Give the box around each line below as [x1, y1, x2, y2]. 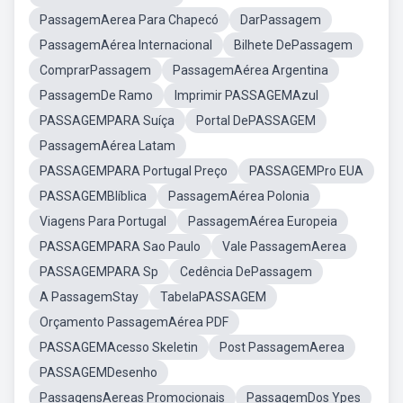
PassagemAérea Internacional [40, 38, 212, 52]
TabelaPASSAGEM [160, 290, 266, 304]
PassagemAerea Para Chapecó [40, 13, 219, 27]
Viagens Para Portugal [40, 214, 166, 228]
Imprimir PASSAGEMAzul [175, 88, 318, 103]
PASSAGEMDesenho [40, 365, 157, 380]
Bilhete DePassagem [234, 38, 353, 52]
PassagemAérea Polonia [168, 189, 309, 203]
